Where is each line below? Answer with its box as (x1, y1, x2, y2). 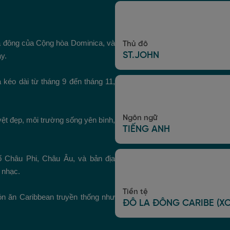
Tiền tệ (123, 188, 148, 197)
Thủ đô (123, 40, 148, 49)
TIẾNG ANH (123, 125, 170, 135)
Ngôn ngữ (123, 114, 158, 123)
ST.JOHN (123, 51, 159, 61)
